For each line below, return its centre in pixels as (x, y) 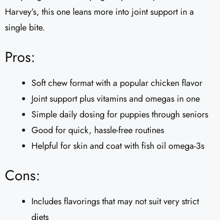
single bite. (25, 28)
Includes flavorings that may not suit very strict (115, 202)
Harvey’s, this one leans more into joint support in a (99, 12)
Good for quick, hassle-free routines (98, 130)
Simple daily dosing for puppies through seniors (120, 115)
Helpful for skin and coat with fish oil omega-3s (118, 146)
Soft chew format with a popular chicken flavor (117, 83)
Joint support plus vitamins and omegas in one (116, 99)
